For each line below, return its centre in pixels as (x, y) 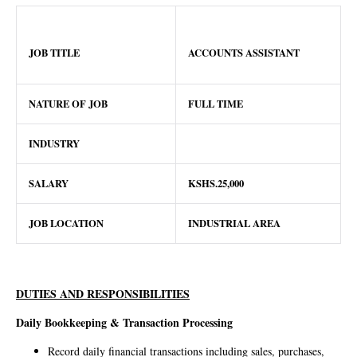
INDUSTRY (54, 144)
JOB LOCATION (66, 224)
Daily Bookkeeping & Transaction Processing (124, 322)
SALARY (49, 184)
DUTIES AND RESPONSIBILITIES (103, 293)
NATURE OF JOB (68, 104)
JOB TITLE (54, 52)
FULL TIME (216, 104)
